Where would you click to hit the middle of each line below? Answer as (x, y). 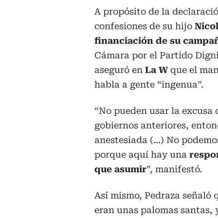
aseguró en (118, 70)
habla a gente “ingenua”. (149, 85)
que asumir (120, 169)
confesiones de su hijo (145, 26)
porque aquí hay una (142, 155)
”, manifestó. (174, 169)
